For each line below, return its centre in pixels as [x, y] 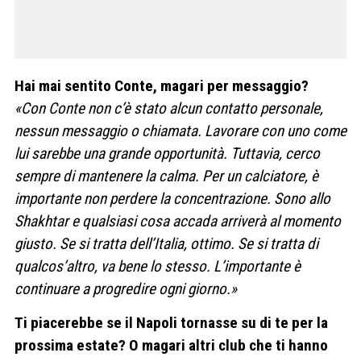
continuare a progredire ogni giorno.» [126, 289]
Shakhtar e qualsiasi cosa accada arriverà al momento [178, 222]
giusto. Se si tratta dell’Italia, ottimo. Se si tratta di [166, 244]
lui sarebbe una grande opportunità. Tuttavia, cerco [167, 154]
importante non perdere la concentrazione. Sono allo [172, 199]
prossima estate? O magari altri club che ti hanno [171, 345]
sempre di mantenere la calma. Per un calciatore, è [166, 176]
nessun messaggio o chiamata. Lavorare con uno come [180, 131]
